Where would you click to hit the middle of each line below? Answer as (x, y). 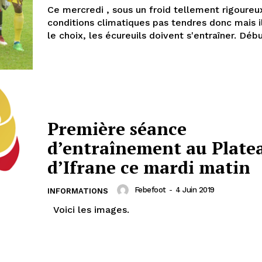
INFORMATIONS (78, 191)
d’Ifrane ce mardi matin (149, 167)
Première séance (117, 128)
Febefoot (150, 190)
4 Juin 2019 (195, 190)
